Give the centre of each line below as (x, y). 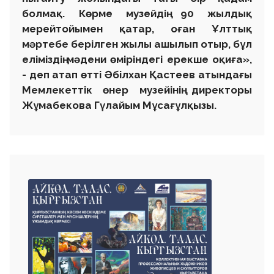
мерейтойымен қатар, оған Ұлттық (137, 28)
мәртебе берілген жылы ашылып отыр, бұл (137, 44)
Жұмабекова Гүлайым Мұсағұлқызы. (119, 105)
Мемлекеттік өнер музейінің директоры (137, 90)
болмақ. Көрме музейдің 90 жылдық (137, 13)
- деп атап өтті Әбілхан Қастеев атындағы (137, 74)
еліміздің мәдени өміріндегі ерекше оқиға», (137, 59)
